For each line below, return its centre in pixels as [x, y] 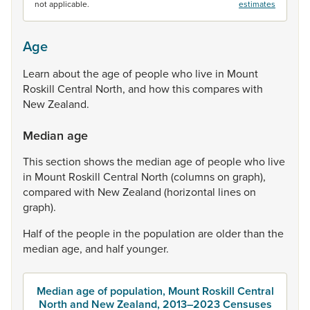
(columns [194, 176]
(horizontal [191, 192]
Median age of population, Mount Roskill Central [155, 291]
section [65, 161]
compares [217, 89]
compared [48, 192]
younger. [148, 248]
